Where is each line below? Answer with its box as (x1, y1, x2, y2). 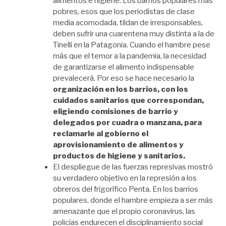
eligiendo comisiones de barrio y (53, 107, 178, 117)
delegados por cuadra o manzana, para (53, 118, 202, 128)
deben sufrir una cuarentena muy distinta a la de (53, 29, 214, 39)
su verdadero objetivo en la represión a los (53, 174, 197, 183)
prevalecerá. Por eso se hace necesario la (53, 74, 194, 83)
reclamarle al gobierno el (53, 129, 148, 139)
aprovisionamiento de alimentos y (53, 140, 184, 150)
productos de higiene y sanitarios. (53, 151, 185, 161)
